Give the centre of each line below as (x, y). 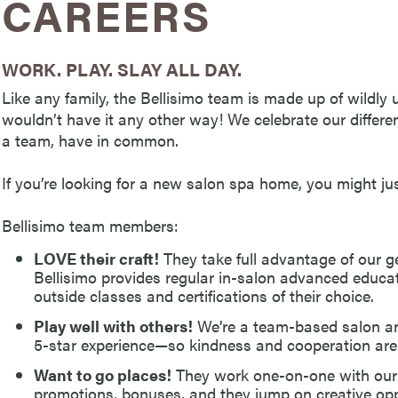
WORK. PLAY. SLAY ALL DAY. (122, 69)
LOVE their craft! (96, 259)
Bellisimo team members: (90, 225)
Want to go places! (103, 374)
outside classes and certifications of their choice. (204, 296)
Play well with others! (113, 326)
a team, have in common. (90, 140)
